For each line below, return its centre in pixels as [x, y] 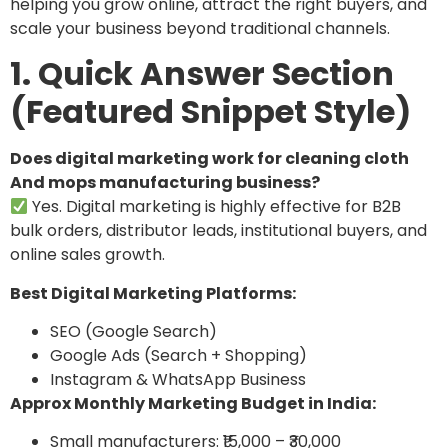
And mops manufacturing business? [165, 183]
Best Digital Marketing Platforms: [153, 293]
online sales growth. [87, 255]
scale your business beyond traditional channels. [200, 28]
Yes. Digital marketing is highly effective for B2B [215, 207]
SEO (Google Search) [133, 331]
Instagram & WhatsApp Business [178, 379]
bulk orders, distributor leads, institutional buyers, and [218, 231]
